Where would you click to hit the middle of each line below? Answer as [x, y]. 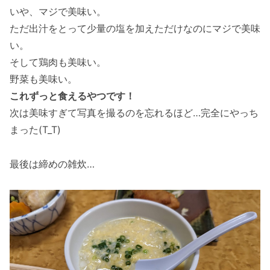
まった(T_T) [35, 129]
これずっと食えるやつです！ [72, 96]
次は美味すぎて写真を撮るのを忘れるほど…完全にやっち [134, 112]
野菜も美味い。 [43, 79]
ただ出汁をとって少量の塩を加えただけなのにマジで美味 [135, 28]
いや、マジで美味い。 [58, 11]
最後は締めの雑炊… [52, 164]
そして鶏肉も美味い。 [58, 62]
